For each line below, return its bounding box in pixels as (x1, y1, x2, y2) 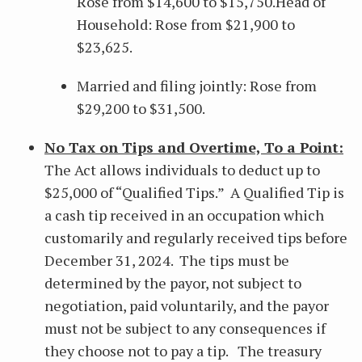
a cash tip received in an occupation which (44, 205, 324, 225)
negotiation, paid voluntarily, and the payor (44, 296, 329, 315)
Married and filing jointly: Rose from (77, 76, 317, 95)
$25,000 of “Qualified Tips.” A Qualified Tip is (44, 183, 344, 202)
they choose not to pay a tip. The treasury (44, 341, 322, 360)
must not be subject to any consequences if (44, 318, 326, 338)
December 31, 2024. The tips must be (44, 250, 289, 270)
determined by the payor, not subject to (44, 273, 301, 293)
